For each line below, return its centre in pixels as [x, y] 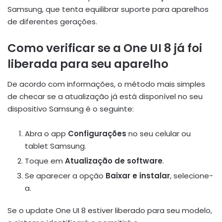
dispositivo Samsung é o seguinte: [71, 109]
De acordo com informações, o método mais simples [106, 84]
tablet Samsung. [55, 146]
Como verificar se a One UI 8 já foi [105, 48]
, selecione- [192, 175]
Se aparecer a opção [65, 175]
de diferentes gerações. [52, 22]
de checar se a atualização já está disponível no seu [105, 96]
